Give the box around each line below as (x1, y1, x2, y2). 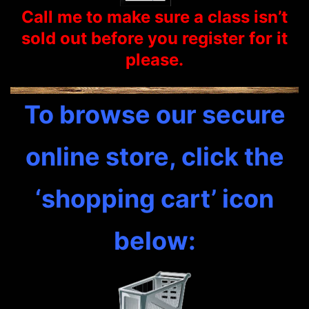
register (182, 28, 245, 49)
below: (113, 226, 196, 257)
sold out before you (21, 28, 182, 49)
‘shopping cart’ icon (35, 183, 274, 215)
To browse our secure (23, 99, 286, 130)
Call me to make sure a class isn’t (21, 7, 288, 28)
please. (126, 50, 183, 70)
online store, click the (25, 141, 284, 172)
